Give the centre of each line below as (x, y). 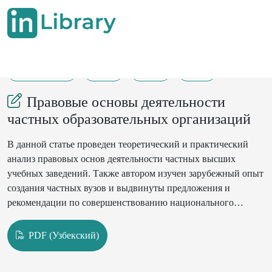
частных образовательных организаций (129, 119)
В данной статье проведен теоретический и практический (128, 144)
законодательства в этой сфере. (72, 217)
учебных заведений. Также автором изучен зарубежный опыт (135, 173)
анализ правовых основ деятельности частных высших (121, 159)
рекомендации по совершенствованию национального (121, 202)
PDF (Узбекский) (63, 235)
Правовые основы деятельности (126, 102)
